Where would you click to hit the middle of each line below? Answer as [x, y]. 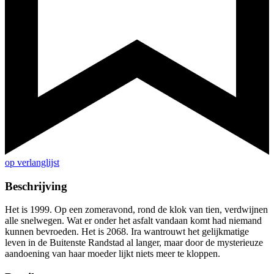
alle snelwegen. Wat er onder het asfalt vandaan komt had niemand [133, 221]
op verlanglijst [32, 163]
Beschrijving [36, 186]
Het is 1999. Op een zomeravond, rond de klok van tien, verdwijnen [136, 210]
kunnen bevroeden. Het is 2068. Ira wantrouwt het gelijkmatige [127, 232]
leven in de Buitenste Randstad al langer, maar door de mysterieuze [134, 243]
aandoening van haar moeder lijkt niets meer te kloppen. [113, 254]
